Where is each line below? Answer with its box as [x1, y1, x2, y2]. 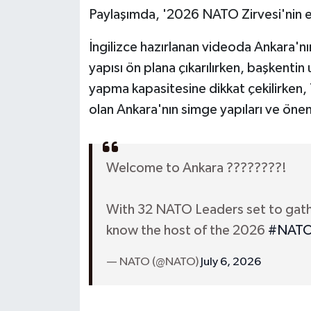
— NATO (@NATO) [106, 255, 201, 268]
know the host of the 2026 [106, 223, 268, 237]
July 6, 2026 [200, 255, 261, 268]
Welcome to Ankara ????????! [106, 160, 287, 175]
